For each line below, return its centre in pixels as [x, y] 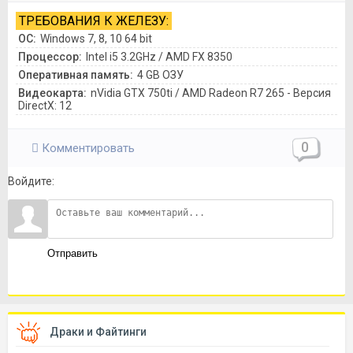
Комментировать [87, 149]
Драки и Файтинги [98, 332]
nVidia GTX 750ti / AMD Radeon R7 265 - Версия [211, 93]
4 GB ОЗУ [160, 75]
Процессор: [50, 57]
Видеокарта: [52, 93]
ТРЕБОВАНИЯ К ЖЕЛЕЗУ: [94, 21]
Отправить [72, 254]
